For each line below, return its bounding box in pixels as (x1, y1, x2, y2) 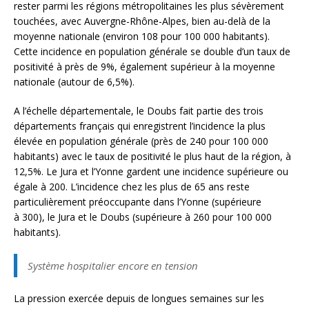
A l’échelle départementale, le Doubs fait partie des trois (14, 104, 263, 118)
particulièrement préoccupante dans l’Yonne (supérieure (14, 195, 261, 209)
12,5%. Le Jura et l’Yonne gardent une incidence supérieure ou (14, 165, 288, 179)
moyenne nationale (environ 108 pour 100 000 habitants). (14, 30, 270, 43)
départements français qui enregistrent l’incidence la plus (14, 119, 266, 133)
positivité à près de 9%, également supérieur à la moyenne (14, 60, 275, 74)
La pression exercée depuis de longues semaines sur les (14, 292, 264, 306)
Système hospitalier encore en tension (28, 259, 198, 273)
